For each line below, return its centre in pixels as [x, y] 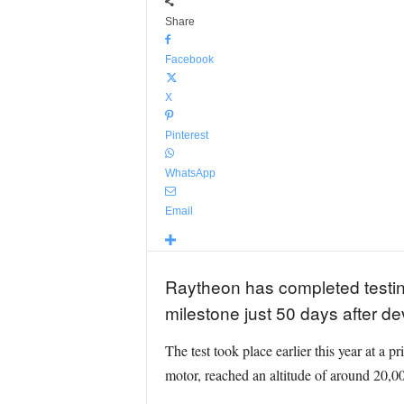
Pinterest [186, 135]
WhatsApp [190, 173]
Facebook [189, 60]
